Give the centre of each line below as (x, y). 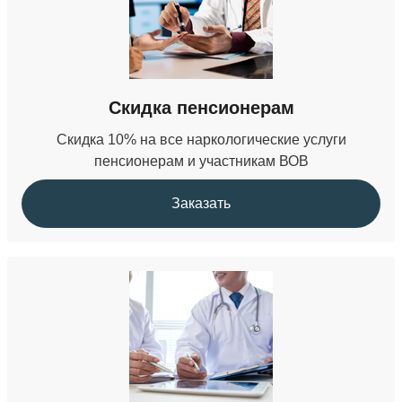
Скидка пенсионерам (201, 107)
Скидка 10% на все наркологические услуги (201, 139)
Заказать (201, 203)
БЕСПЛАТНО (201, 23)
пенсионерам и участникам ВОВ (201, 161)
